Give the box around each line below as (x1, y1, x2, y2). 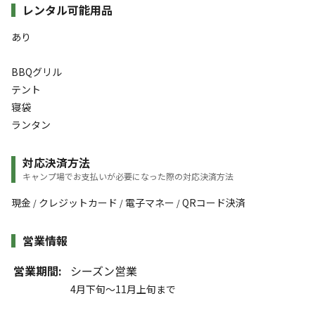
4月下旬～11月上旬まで (70, 282, 176, 297)
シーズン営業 (70, 262, 137, 280)
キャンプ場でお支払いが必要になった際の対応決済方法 (22, 170, 233, 183)
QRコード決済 (182, 195, 245, 210)
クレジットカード (39, 195, 117, 210)
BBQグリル (11, 65, 62, 79)
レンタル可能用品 (22, 1, 112, 19)
